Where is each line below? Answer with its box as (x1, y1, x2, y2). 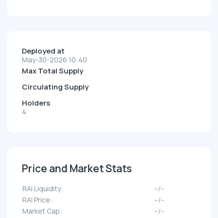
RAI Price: (22, 195, 52, 205)
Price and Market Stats (22, 162, 132, 176)
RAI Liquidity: (22, 184, 63, 194)
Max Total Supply (22, 66, 83, 76)
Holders (22, 98, 50, 109)
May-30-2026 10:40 (22, 54, 87, 65)
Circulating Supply (22, 82, 89, 92)
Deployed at (22, 46, 65, 56)
